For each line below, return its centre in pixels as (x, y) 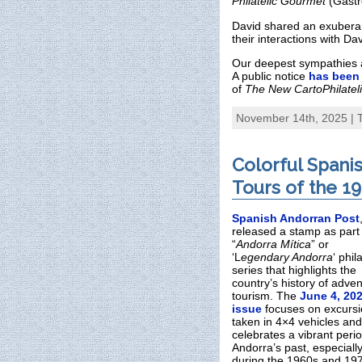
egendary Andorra (287, 257)
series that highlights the (294, 269)
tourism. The (266, 295)
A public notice (270, 76)
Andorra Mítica (274, 244)
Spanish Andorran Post (296, 218)
